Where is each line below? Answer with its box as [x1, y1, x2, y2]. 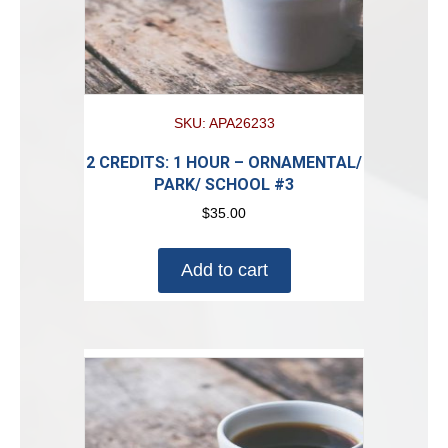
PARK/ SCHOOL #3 [154, 175, 294, 195]
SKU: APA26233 [173, 116, 275, 132]
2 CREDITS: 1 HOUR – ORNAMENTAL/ [86, 153, 362, 173]
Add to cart [180, 260, 268, 281]
